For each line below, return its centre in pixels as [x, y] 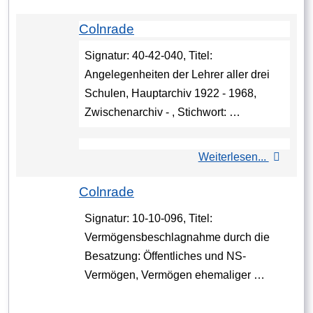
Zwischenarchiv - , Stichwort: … [162, 112]
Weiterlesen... [233, 157]
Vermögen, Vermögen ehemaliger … [175, 275]
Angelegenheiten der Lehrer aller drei [177, 75]
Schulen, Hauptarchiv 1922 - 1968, [170, 94]
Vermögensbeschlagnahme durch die [177, 238]
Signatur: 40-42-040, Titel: [148, 56]
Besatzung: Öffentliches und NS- [165, 256]
